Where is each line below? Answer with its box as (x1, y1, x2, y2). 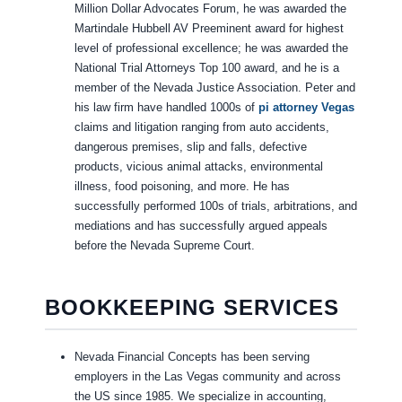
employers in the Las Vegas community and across (74, 370, 341, 384)
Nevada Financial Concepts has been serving (74, 350, 310, 364)
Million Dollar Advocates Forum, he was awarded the (74, 2, 346, 16)
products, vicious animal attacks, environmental (74, 160, 323, 174)
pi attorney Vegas (258, 100, 354, 115)
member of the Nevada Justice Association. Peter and (74, 81, 355, 95)
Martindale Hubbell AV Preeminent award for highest (74, 22, 344, 36)
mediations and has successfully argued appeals (74, 219, 328, 233)
